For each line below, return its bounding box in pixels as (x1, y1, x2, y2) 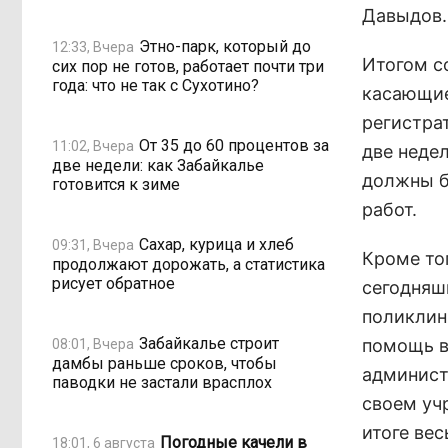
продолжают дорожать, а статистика (52, 255, 325, 274)
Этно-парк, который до (139, 36, 311, 56)
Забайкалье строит (139, 333, 279, 353)
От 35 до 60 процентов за (139, 135, 329, 155)
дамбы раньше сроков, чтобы (52, 354, 277, 373)
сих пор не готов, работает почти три (52, 57, 324, 76)
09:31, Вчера (52, 236, 134, 253)
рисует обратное (52, 274, 175, 293)
